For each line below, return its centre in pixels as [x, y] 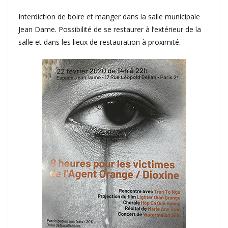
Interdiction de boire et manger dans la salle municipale [109, 17]
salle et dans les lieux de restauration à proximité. [99, 42]
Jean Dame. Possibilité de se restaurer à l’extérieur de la [110, 30]
